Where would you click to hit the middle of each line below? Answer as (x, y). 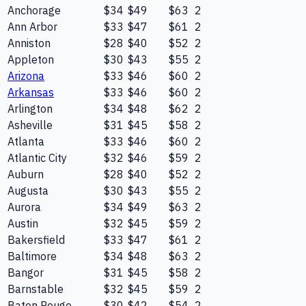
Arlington (30, 109)
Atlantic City (37, 158)
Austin (23, 224)
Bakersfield (36, 240)
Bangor (26, 273)
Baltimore (32, 256)
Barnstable (36, 289)
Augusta (28, 191)
